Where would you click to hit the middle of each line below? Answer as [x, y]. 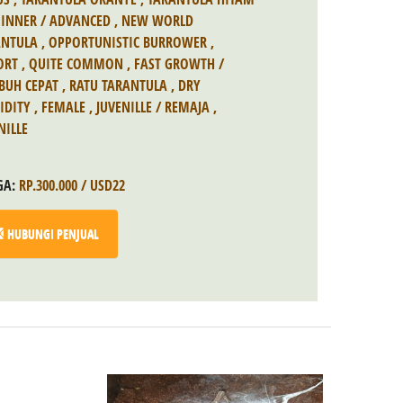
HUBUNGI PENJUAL [53, 233]
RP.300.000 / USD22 [72, 185]
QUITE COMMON [76, 64]
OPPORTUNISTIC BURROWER [128, 42]
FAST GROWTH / [179, 64]
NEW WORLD [157, 21]
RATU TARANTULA [118, 85]
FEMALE [63, 107]
